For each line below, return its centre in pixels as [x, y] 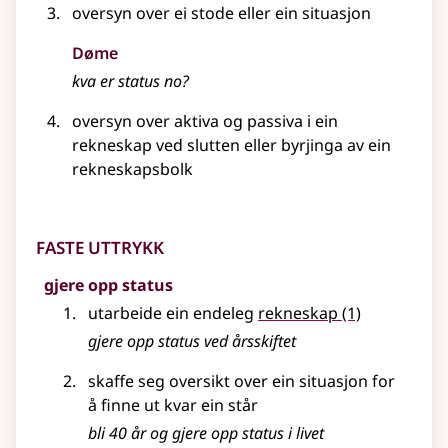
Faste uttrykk [100, 245]
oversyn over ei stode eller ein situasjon [221, 13]
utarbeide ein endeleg [173, 313]
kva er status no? [130, 81]
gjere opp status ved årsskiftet [192, 341]
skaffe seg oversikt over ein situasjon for [241, 381]
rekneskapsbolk [132, 169]
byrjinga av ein [334, 145]
